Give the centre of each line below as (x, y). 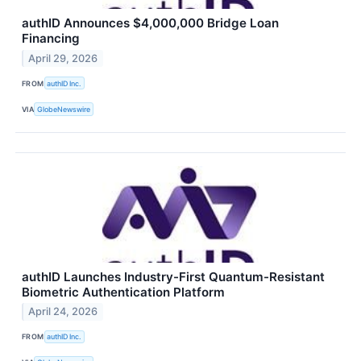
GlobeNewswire (64, 110)
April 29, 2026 (63, 59)
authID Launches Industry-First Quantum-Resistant (173, 276)
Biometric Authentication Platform (123, 292)
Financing (51, 39)
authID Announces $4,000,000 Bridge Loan (150, 23)
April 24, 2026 (63, 312)
